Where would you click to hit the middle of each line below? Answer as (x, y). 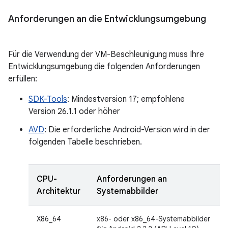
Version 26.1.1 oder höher (74, 111)
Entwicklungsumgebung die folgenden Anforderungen (104, 67)
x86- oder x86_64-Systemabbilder (153, 219)
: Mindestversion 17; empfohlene (126, 99)
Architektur (59, 191)
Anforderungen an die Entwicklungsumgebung (107, 19)
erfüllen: (23, 79)
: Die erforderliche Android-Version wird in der (127, 130)
